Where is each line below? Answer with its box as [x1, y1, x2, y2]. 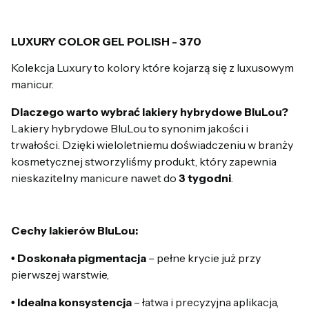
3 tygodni [179, 171, 231, 186]
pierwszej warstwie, [11, 268, 109, 282]
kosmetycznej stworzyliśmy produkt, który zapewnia [11, 154, 277, 169]
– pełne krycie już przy [146, 251, 261, 266]
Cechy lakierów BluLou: [11, 223, 138, 238]
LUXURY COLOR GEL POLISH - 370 [11, 34, 201, 49]
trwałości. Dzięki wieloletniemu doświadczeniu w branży [11, 138, 293, 152]
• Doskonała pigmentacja [11, 251, 146, 266]
